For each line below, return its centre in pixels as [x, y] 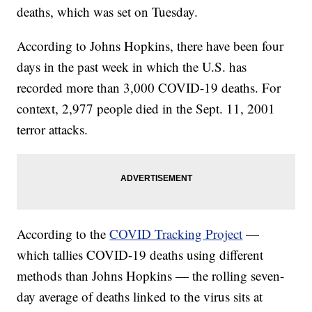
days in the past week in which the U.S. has [132, 67]
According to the [63, 234]
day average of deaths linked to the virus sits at [140, 297]
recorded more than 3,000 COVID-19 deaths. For [149, 88]
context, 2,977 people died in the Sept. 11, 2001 [146, 109]
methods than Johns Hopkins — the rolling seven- [151, 276]
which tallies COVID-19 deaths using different [140, 255]
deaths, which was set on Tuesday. [108, 12]
